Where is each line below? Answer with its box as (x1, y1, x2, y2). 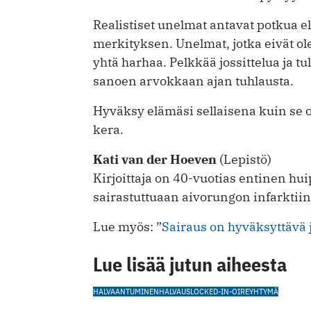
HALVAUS (159, 286, 190, 297)
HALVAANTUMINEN (93, 286, 159, 297)
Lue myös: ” (93, 219, 162, 235)
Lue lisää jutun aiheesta (93, 251, 287, 278)
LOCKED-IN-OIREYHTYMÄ (190, 286, 278, 297)
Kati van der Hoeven (93, 151, 217, 168)
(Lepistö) (217, 151, 271, 168)
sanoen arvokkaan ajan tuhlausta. (93, 73, 294, 90)
